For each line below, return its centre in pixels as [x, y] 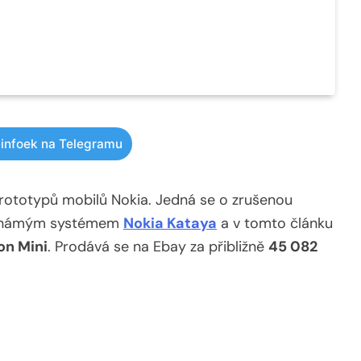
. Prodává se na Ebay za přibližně [158, 247]
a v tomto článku [275, 224]
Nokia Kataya [170, 224]
